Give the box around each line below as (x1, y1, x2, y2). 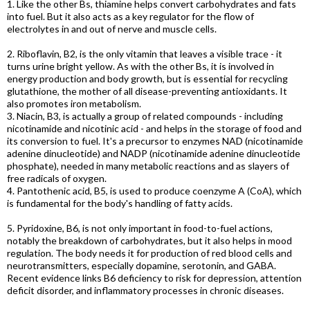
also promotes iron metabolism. (7, 98, 141, 109)
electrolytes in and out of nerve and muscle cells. (7, 23, 217, 35)
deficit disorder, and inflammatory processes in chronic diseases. (7, 284, 284, 296)
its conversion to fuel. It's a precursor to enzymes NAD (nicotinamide (7, 135, 303, 147)
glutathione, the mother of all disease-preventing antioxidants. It (7, 85, 287, 97)
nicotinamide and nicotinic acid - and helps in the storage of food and (7, 122, 302, 134)
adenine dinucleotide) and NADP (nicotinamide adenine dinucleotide (7, 147, 300, 159)
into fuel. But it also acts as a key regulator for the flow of (7, 10, 254, 22)
